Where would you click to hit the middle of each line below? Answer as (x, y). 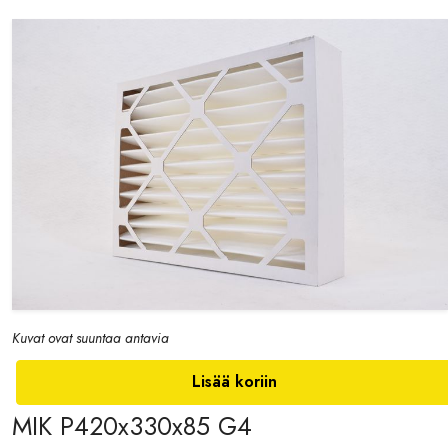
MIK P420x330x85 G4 (132, 426)
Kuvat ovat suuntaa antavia (90, 338)
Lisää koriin (234, 382)
